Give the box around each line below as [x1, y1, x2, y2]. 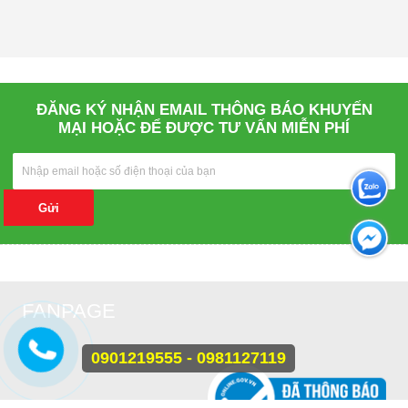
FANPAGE [22, 300, 116, 323]
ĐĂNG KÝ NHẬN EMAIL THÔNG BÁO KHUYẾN [36, 101, 372, 119]
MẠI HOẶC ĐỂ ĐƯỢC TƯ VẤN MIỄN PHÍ [58, 119, 350, 138]
